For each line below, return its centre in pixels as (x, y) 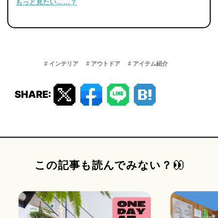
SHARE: (33, 95)
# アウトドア (103, 64)
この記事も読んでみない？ (105, 165)
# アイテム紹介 (148, 64)
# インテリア (61, 64)
